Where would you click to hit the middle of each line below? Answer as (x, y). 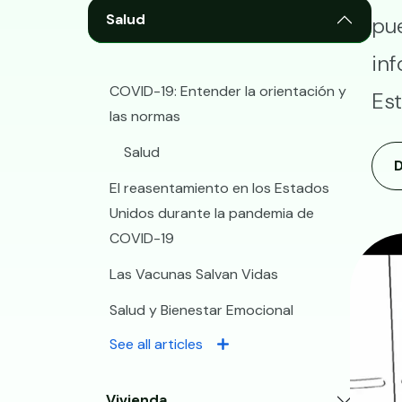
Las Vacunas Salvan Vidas (194, 274)
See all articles (156, 344)
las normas (145, 116)
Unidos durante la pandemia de (212, 213)
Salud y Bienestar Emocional (201, 310)
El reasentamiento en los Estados (219, 188)
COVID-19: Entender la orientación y (228, 91)
